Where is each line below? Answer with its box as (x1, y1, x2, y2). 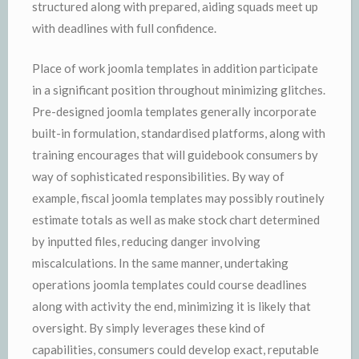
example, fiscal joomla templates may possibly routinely (32, 190, 325, 205)
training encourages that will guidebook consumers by (32, 147, 318, 162)
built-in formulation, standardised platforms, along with (32, 125, 325, 140)
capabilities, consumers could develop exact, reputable (32, 341, 319, 357)
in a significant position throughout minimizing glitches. (32, 82, 325, 97)
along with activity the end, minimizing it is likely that (32, 298, 311, 313)
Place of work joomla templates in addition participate (32, 60, 318, 75)
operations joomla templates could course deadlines (32, 276, 307, 292)
